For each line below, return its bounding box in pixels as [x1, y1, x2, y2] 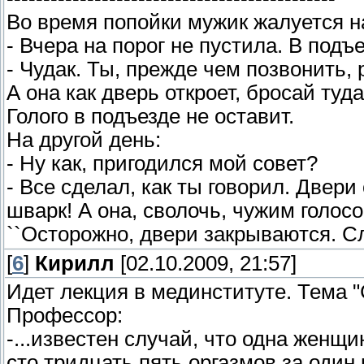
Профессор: [6, 304, 123, 327]
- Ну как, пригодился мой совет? [6, 151, 318, 175]
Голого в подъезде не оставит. [6, 104, 294, 128]
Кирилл [35, 252, 115, 275]
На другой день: [6, 128, 161, 151]
